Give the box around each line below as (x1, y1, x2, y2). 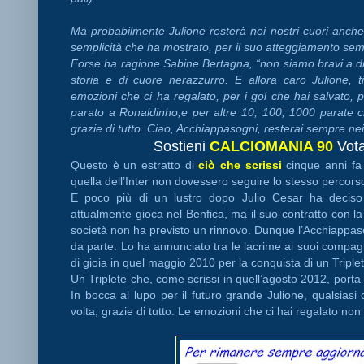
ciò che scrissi (198, 158, 282, 171)
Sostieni (154, 137, 210, 154)
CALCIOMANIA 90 (210, 137, 333, 154)
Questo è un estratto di (71, 158, 199, 171)
